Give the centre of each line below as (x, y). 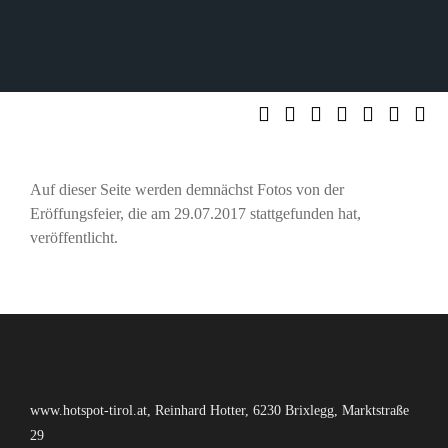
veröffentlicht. (74, 237)
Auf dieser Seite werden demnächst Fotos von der (187, 189)
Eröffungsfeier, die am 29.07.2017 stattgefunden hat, (195, 213)
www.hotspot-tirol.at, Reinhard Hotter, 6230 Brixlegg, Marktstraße (219, 410)
